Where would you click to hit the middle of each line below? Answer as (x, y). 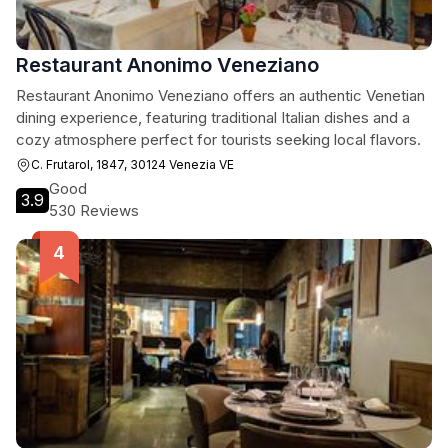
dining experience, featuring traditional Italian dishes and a (213, 117)
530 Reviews (94, 210)
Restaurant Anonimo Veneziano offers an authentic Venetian (220, 95)
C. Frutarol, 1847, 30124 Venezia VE (132, 164)
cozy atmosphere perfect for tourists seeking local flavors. (218, 139)
